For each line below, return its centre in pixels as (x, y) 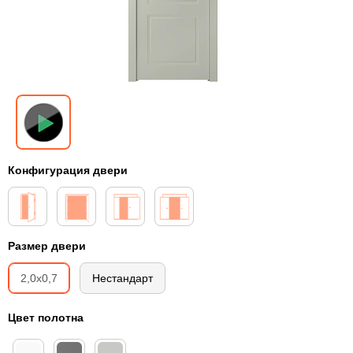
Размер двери (47, 245)
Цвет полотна (46, 317)
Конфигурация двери (68, 170)
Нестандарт (123, 278)
